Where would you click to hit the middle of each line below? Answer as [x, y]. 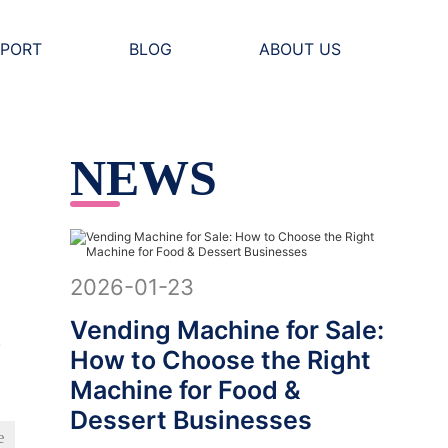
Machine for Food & [185, 390]
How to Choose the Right [220, 360]
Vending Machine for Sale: [226, 330]
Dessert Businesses [190, 420]
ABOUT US [299, 49]
